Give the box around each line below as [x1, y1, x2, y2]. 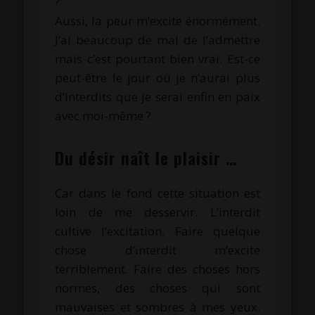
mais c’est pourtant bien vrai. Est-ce [55, 50, 260, 67]
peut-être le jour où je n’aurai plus [55, 69, 260, 86]
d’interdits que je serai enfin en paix [55, 88, 260, 105]
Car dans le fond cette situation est [55, 184, 260, 201]
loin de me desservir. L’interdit [55, 203, 260, 220]
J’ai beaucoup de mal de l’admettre [55, 31, 260, 48]
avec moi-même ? [55, 107, 152, 124]
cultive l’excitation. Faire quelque [55, 222, 260, 239]
